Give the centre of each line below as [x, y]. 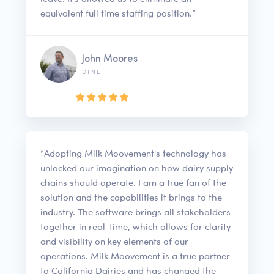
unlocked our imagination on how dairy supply [137, 168]
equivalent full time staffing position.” [118, 13]
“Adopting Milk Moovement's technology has [133, 154]
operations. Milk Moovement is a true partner [135, 256]
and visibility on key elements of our [114, 242]
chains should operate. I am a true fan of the [133, 183]
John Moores [110, 60]
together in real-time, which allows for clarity [135, 227]
